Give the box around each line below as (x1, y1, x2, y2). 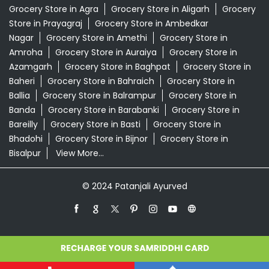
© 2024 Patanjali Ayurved (82, 180, 187, 193)
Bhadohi (9, 133, 43, 145)
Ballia (9, 89, 30, 102)
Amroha (9, 46, 43, 59)
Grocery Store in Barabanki (48, 104, 159, 116)
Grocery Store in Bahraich (47, 75, 154, 88)
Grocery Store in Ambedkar (95, 17, 208, 30)
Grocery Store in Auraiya (55, 46, 157, 59)
